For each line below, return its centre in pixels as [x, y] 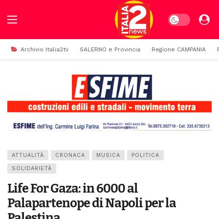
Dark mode [186, 18]
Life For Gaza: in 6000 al [73, 189]
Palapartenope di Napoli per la [92, 203]
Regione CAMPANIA [179, 49]
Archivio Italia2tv [44, 49]
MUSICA [108, 155]
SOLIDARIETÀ [32, 169]
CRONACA [70, 155]
